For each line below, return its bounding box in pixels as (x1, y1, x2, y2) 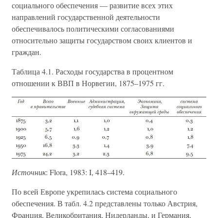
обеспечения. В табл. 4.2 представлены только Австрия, (12, 198, 198, 208)
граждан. (12, 47, 41, 57)
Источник (12, 166, 46, 177)
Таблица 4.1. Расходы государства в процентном (12, 66, 173, 76)
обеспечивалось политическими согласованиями (12, 23, 174, 34)
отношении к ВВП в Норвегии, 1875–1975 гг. (12, 78, 164, 88)
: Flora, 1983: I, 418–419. (46, 166, 125, 177)
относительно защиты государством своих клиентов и (12, 35, 192, 45)
